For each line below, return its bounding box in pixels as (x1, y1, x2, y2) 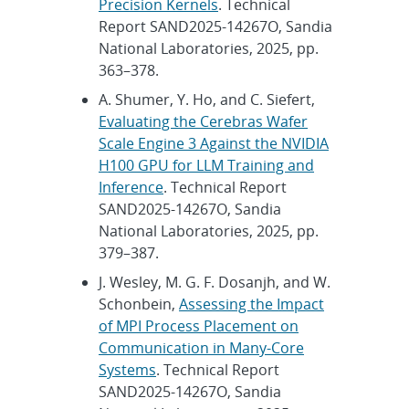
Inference (99, 176, 163, 197)
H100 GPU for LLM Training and (99, 154, 314, 175)
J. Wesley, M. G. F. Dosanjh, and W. (99, 271, 330, 292)
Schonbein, (99, 293, 179, 314)
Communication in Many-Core (99, 337, 304, 358)
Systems (99, 359, 156, 380)
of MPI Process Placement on (99, 315, 299, 336)
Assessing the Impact (179, 293, 324, 314)
